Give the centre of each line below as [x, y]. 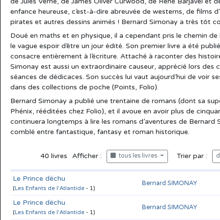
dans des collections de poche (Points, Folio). [84, 87]
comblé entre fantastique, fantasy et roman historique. [100, 132]
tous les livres [137, 156]
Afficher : [87, 156]
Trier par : [190, 156]
